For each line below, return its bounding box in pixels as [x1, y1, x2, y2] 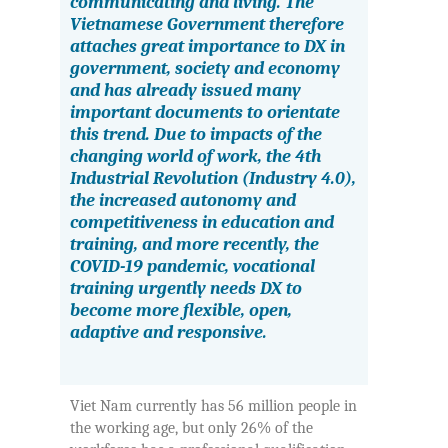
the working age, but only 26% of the [70, 419, 313, 438]
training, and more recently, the [70, 233, 319, 255]
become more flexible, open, [70, 299, 292, 321]
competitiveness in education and [70, 211, 334, 233]
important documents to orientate [70, 101, 340, 123]
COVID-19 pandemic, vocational [70, 255, 315, 277]
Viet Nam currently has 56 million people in [70, 397, 357, 416]
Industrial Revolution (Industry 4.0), [70, 167, 356, 189]
